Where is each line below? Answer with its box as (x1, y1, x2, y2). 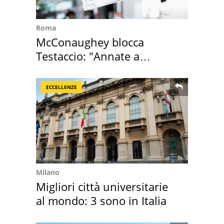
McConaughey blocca (36, 34, 144, 50)
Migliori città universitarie (36, 179, 168, 194)
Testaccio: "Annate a (36, 48, 139, 64)
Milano (36, 167, 59, 177)
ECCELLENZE (46, 83, 77, 91)
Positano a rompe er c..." (36, 62, 161, 78)
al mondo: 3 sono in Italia (36, 193, 166, 208)
